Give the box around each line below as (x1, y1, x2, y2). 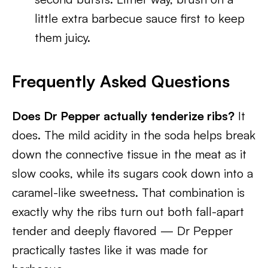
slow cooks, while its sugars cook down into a (12, 166, 253, 181)
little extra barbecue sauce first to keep (35, 11, 245, 26)
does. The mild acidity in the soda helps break (12, 127, 255, 142)
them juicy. (35, 30, 91, 45)
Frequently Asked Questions (12, 71, 230, 92)
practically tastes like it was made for (12, 242, 208, 257)
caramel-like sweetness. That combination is (12, 185, 245, 200)
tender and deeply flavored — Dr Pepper (12, 223, 233, 238)
